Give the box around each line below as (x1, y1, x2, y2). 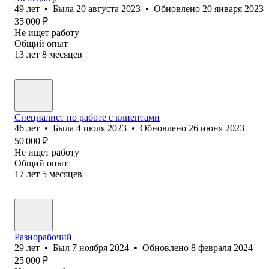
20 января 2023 (202, 3, 264, 14)
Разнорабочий (14, 231, 72, 242)
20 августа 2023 (76, 3, 141, 14)
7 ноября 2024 (72, 242, 129, 253)
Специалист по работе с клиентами (14, 112, 160, 122)
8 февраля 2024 (191, 242, 253, 253)
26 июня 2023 (189, 122, 244, 133)
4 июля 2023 (76, 122, 127, 133)
